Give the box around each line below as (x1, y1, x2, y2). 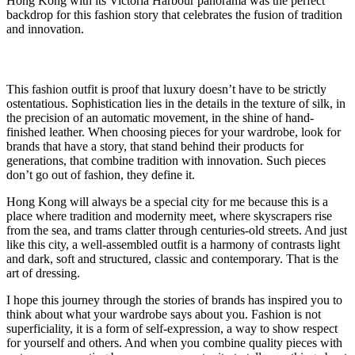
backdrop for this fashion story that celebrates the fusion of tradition (6, 8, 342, 22)
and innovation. (6, 22, 84, 36)
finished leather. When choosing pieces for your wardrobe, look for (6, 125, 341, 139)
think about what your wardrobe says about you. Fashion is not (6, 307, 321, 322)
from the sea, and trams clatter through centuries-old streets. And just (6, 223, 347, 238)
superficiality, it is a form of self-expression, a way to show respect (6, 322, 338, 336)
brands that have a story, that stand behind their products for (6, 139, 303, 154)
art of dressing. (6, 266, 80, 281)
